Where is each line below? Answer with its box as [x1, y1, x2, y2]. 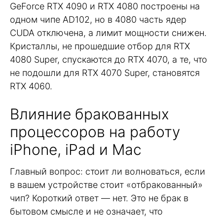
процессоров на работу [10, 123, 180, 141]
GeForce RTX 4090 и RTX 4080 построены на [10, 1, 200, 12]
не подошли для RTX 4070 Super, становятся [10, 68, 200, 78]
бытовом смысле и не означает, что [10, 206, 163, 217]
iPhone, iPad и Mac [10, 141, 142, 159]
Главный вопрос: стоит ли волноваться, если [10, 166, 205, 177]
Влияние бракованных [10, 105, 169, 123]
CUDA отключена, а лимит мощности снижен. [10, 28, 207, 38]
